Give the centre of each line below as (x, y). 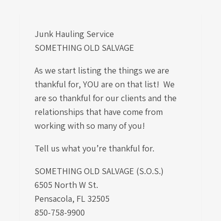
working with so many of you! (90, 126)
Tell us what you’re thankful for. (95, 148)
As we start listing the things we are (102, 70)
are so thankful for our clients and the (106, 98)
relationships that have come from (99, 112)
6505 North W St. (68, 185)
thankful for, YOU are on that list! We (105, 84)
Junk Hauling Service (75, 34)
